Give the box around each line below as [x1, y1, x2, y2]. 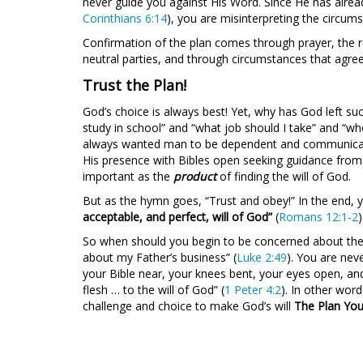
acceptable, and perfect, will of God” [83, 209, 272, 224]
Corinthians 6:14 [83, 11, 167, 26]
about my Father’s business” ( [83, 250, 237, 265]
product [173, 169, 216, 184]
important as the [83, 169, 173, 184]
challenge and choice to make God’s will [83, 298, 294, 314]
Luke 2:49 [237, 250, 287, 265]
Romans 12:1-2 [279, 209, 358, 224]
